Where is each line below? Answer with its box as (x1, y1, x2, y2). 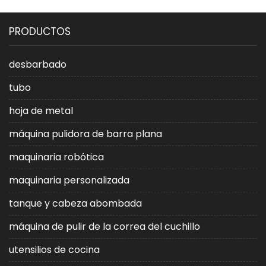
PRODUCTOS (9, 24, 71, 39)
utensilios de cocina (9, 242, 100, 256)
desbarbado (9, 57, 66, 71)
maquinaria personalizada (9, 173, 129, 187)
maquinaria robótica (9, 150, 104, 164)
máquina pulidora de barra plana (9, 126, 162, 141)
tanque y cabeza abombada (9, 196, 142, 210)
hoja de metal (9, 103, 73, 118)
